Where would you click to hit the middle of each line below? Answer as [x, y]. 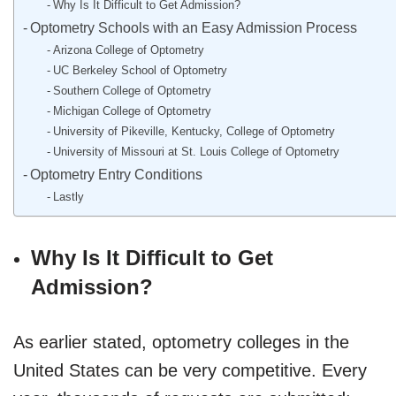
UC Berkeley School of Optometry [140, 70]
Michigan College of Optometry [132, 110]
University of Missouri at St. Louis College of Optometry [196, 151]
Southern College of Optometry [132, 90]
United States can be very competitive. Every [190, 370]
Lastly [68, 196]
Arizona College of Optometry [128, 49]
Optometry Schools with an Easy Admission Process [194, 27]
